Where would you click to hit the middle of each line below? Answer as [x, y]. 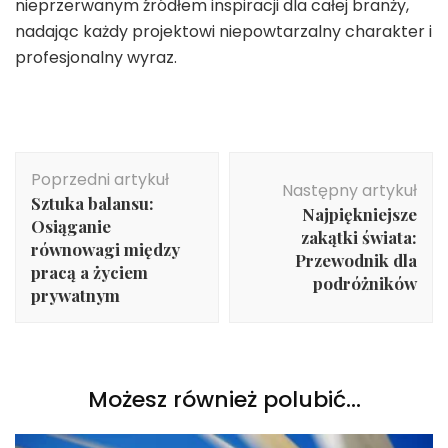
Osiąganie [71, 225]
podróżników [365, 282]
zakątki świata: [359, 236]
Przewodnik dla [356, 259]
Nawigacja [82, 163]
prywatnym [75, 294]
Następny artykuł [349, 190]
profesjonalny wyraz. [96, 57]
